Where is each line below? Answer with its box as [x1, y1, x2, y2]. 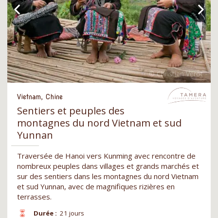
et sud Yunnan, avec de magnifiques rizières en [17, 182, 175, 192]
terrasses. [17, 192, 52, 202]
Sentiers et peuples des [17, 104, 125, 118]
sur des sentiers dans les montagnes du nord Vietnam [17, 171, 199, 182]
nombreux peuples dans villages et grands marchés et [17, 161, 199, 171]
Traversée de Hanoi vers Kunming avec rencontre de [17, 151, 196, 161]
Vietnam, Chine [17, 93, 63, 101]
